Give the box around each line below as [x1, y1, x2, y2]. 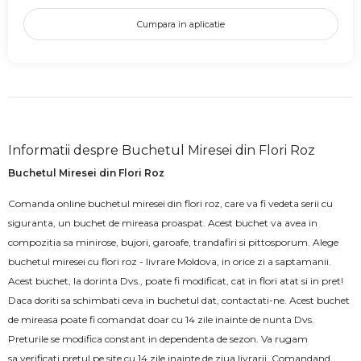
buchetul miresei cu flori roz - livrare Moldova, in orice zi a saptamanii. [8, 255, 331, 268]
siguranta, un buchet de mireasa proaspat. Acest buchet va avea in [8, 216, 317, 229]
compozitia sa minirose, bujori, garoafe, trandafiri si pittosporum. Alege [8, 235, 338, 248]
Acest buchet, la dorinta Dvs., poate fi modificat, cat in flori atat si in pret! [8, 274, 343, 287]
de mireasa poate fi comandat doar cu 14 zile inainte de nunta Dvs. [8, 313, 314, 326]
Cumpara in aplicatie [136, 18, 225, 30]
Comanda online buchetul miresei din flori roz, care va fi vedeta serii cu [8, 197, 333, 210]
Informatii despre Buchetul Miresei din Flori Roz [8, 142, 315, 158]
